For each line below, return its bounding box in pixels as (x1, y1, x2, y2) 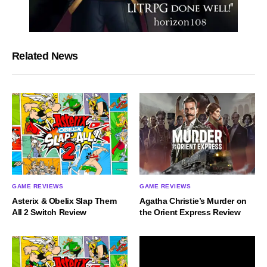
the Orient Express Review (139, 207, 241, 217)
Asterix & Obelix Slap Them (12, 195, 117, 206)
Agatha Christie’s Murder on (139, 195, 247, 206)
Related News (12, 50, 78, 63)
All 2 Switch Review (12, 207, 87, 217)
